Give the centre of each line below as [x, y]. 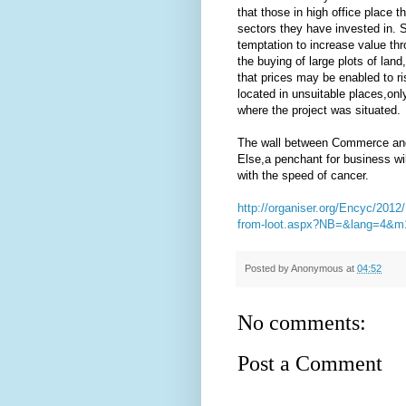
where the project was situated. [319, 110]
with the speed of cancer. [303, 175]
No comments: [302, 323]
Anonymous [317, 269]
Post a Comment [310, 364]
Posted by [268, 269]
